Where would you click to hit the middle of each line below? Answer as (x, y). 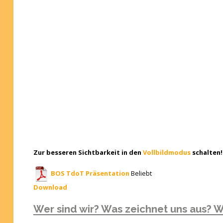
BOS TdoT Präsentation (90, 173)
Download (50, 187)
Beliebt (141, 173)
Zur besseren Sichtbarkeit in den (88, 152)
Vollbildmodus (167, 152)
